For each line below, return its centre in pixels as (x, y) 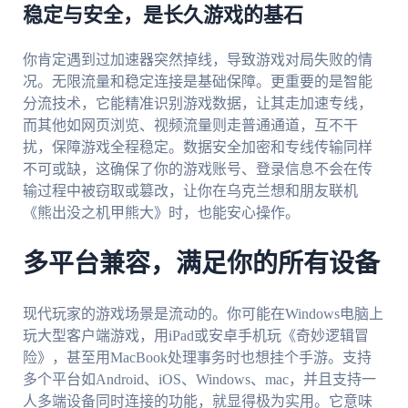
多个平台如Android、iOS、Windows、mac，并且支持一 (199, 379)
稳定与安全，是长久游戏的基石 (163, 16)
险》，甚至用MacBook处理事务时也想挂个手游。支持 (197, 357)
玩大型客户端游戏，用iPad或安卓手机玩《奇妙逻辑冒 (195, 335)
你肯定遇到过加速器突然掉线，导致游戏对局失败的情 (197, 60)
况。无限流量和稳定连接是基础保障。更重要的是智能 (197, 82)
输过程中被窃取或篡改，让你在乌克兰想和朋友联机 (190, 191)
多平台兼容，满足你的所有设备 (201, 265)
